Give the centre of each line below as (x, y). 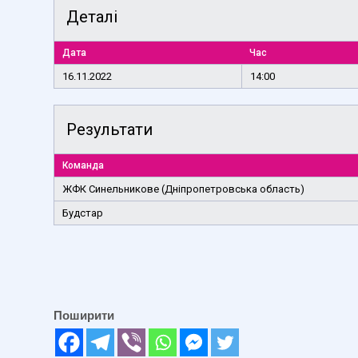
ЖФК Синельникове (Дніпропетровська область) (183, 189)
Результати (109, 129)
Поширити (84, 315)
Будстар (83, 213)
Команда (83, 165)
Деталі (92, 16)
